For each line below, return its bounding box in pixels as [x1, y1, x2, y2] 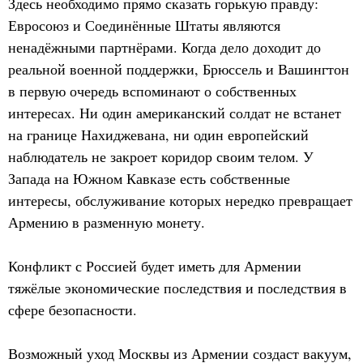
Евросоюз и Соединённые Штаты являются [8, 15, 280, 35]
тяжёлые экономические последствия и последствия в [8, 278, 347, 297]
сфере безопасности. [8, 300, 137, 319]
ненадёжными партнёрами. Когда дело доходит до [8, 37, 321, 57]
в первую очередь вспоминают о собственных [8, 81, 297, 100]
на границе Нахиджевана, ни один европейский [8, 125, 309, 144]
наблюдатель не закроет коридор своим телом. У [8, 147, 314, 166]
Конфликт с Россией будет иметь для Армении [8, 256, 301, 275]
